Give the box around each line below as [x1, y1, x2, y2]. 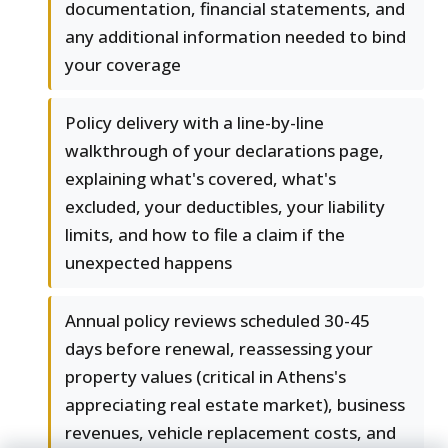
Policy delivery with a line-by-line [65, 111, 324, 135]
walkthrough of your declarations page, [65, 139, 384, 163]
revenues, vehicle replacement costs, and [65, 421, 396, 445]
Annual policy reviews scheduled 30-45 [65, 309, 370, 333]
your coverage [65, 53, 181, 77]
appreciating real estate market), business [65, 393, 405, 417]
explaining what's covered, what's [65, 167, 336, 191]
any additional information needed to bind [65, 25, 406, 49]
